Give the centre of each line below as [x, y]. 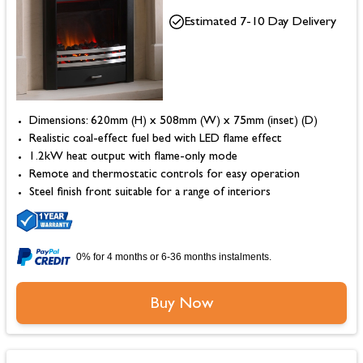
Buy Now [181, 304]
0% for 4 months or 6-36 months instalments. [174, 256]
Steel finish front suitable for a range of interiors [150, 193]
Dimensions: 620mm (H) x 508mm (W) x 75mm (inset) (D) [173, 122]
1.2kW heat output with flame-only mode [133, 157]
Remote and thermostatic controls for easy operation [164, 175]
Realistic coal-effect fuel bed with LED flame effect [156, 139]
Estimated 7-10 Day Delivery [260, 22]
